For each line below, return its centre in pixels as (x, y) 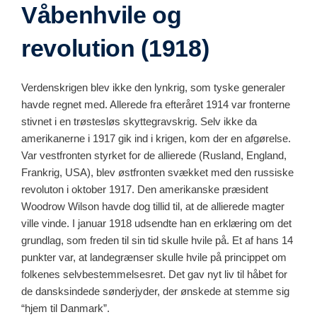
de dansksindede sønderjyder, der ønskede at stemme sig (155, 291)
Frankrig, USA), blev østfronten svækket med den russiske (157, 172)
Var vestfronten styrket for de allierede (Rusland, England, (154, 155)
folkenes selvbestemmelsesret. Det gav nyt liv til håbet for (154, 274)
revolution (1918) (115, 48)
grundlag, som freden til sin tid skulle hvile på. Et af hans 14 (157, 240)
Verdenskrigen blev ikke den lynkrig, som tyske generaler (153, 87)
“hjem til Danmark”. (65, 308)
